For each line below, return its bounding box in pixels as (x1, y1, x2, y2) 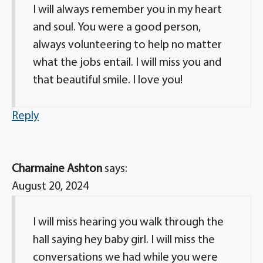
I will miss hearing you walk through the (33, 217, 224, 228)
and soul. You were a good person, (33, 22, 201, 33)
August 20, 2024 (12, 181, 89, 193)
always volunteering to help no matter (33, 39, 222, 51)
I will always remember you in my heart (33, 4, 222, 16)
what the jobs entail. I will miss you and (33, 57, 221, 69)
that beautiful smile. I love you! (33, 75, 183, 86)
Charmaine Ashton (12, 163, 102, 175)
